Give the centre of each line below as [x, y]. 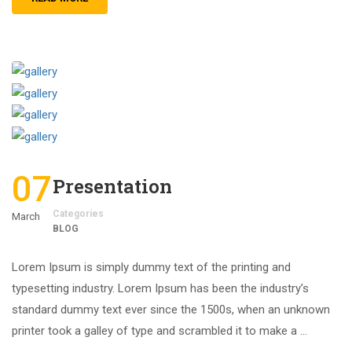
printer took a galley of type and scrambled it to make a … [159, 330]
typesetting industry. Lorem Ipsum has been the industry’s [160, 288]
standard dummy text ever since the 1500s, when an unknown [171, 309]
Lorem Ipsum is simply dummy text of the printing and [151, 267]
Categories [78, 213]
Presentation [112, 186]
